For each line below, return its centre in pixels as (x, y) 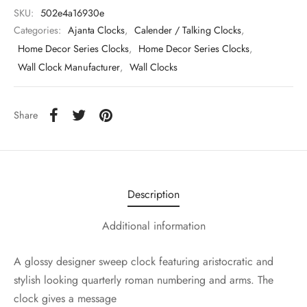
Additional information (153, 226)
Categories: (39, 30)
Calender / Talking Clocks (188, 30)
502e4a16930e (72, 13)
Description (153, 195)
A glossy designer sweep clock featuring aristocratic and (144, 262)
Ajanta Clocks (96, 30)
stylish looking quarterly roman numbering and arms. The (144, 280)
